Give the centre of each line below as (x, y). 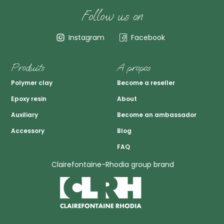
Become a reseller (146, 83)
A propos (134, 67)
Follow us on (112, 16)
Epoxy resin (29, 99)
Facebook (148, 37)
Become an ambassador (157, 115)
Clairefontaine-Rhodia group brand (113, 164)
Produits (28, 67)
